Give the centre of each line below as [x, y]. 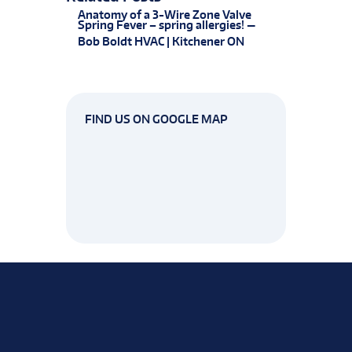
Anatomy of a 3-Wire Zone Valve [165, 15]
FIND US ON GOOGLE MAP [156, 119]
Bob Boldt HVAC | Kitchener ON [161, 42]
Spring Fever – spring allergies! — [167, 25]
